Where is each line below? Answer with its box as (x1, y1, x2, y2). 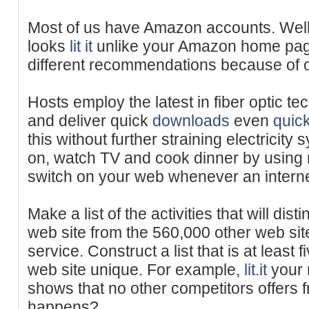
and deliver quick (28, 111, 152, 130)
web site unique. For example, (28, 260, 244, 279)
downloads (152, 111, 230, 130)
